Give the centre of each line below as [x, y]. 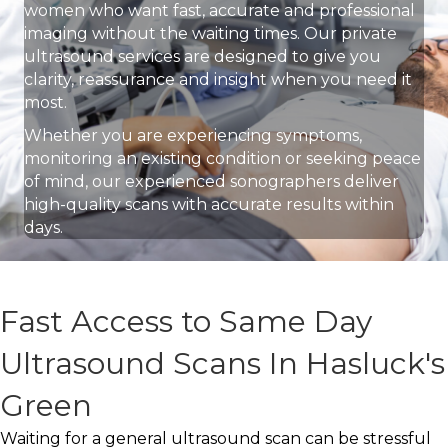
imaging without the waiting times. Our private [210, 34]
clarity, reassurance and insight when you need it [218, 80]
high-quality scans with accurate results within [209, 205]
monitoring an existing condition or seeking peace [222, 159]
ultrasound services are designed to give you [202, 57]
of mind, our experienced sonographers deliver [211, 182]
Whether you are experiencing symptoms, [193, 136]
